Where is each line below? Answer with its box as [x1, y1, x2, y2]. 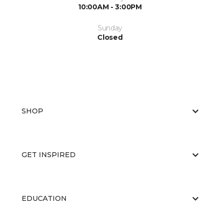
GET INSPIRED [22, 150, 76, 160]
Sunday [97, 24, 123, 33]
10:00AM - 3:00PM [78, 2, 142, 12]
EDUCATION [22, 194, 67, 203]
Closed [97, 33, 123, 42]
